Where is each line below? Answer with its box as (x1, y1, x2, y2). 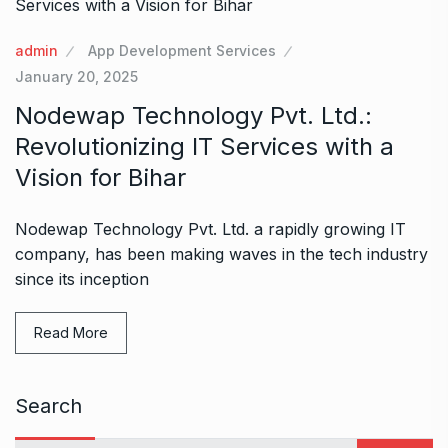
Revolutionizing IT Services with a (15, 131, 394, 161)
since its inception (15, 268, 149, 289)
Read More (34, 323, 108, 341)
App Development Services (88, 41, 276, 59)
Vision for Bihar (15, 162, 186, 192)
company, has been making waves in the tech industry (15, 243, 428, 264)
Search (15, 393, 82, 418)
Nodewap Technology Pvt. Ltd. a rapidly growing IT (15, 218, 406, 239)
